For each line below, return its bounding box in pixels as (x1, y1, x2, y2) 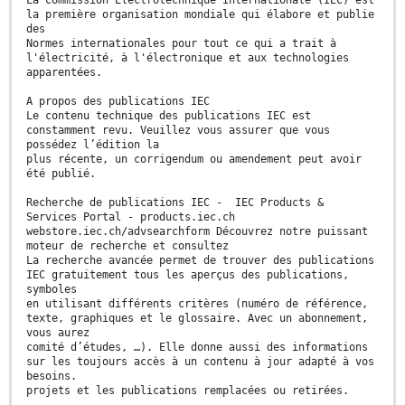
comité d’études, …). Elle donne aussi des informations (26, 341, 368, 354)
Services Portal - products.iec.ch (26, 211, 235, 224)
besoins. (26, 370, 77, 383)
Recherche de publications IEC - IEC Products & (26, 196, 324, 210)
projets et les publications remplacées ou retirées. (26, 384, 349, 398)
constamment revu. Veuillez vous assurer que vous (26, 124, 330, 137)
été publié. (26, 167, 96, 181)
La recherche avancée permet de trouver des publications (26, 254, 374, 268)
